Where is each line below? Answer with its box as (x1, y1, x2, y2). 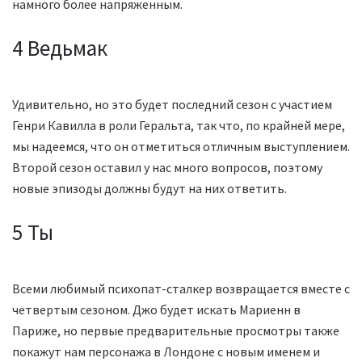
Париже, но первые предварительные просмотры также (12, 322, 339, 339)
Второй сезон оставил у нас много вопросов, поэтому (12, 159, 322, 176)
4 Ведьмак (12, 33, 107, 61)
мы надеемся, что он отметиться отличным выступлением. (12, 138, 350, 155)
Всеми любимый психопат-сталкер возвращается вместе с (12, 280, 350, 297)
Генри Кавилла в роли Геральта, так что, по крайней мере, (12, 117, 345, 134)
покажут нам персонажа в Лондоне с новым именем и (12, 343, 320, 360)
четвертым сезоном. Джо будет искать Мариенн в (12, 301, 301, 318)
